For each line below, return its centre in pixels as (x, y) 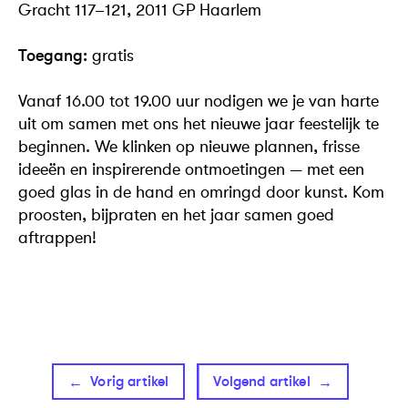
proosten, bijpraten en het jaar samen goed (176, 214)
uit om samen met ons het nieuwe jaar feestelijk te (199, 123)
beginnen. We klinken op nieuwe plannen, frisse (189, 146)
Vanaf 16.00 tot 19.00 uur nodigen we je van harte (199, 101)
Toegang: (53, 55)
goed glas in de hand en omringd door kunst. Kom (201, 192)
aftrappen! (57, 237)
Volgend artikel (262, 381)
